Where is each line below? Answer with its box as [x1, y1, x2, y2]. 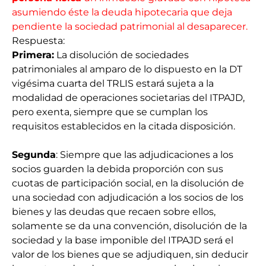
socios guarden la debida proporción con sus [12, 163, 223, 175]
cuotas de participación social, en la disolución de [12, 178, 244, 189]
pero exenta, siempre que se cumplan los [12, 106, 208, 118]
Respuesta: [12, 35, 65, 47]
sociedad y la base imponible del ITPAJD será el [12, 235, 233, 246]
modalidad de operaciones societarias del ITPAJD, [12, 92, 245, 104]
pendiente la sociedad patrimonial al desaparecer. [12, 21, 248, 33]
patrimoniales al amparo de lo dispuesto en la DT [12, 64, 242, 75]
